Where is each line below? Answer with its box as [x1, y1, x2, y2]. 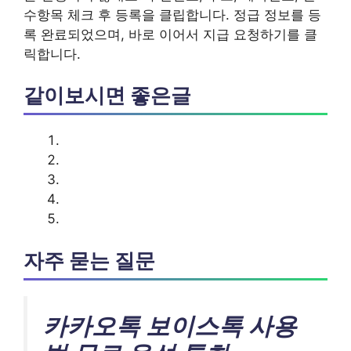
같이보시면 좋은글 [24, 83, 191, 107]
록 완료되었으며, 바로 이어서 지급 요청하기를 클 [24, 26, 317, 42]
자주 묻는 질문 [24, 248, 155, 273]
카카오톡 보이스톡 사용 [43, 310, 297, 340]
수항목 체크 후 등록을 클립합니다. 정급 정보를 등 [24, 6, 321, 23]
